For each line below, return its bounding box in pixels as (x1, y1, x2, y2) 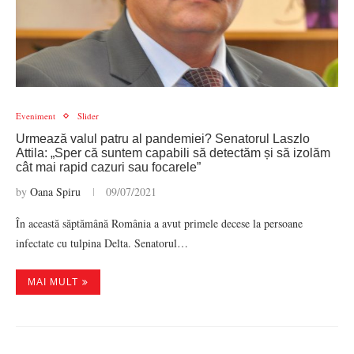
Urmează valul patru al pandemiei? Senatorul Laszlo (16, 132, 310, 145)
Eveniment (16, 110, 55, 122)
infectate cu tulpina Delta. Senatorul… (16, 235, 188, 250)
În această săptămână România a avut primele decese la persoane (16, 216, 303, 231)
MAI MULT (28, 277, 78, 288)
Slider (77, 110, 99, 122)
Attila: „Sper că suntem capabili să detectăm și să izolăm (16, 146, 330, 160)
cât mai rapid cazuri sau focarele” (16, 160, 201, 174)
